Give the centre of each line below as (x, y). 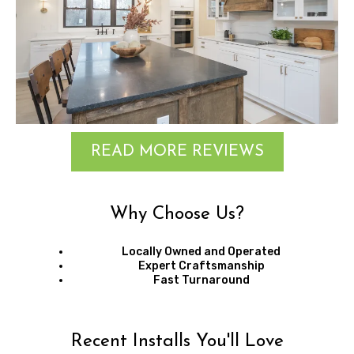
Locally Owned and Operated (201, 252)
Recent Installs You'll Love (177, 342)
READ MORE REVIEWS (177, 152)
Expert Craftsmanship (201, 266)
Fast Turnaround (201, 281)
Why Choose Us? (177, 215)
